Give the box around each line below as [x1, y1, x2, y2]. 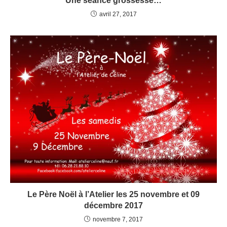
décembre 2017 [84, 201, 143, 210]
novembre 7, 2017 [93, 216, 143, 223]
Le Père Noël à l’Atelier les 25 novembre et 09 [27, 190, 200, 199]
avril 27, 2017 [99, 11, 137, 18]
